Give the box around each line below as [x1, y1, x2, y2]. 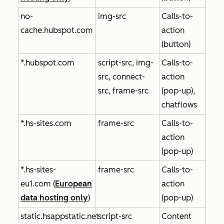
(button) [161, 39, 190, 49]
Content [161, 211, 191, 221]
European [55, 178, 92, 188]
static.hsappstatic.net [20, 211, 99, 221]
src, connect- [98, 71, 145, 81]
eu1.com [20, 178, 53, 188]
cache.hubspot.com [20, 25, 93, 35]
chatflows [161, 99, 197, 109]
